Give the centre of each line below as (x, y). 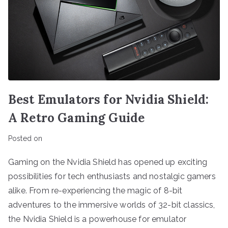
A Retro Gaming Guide (77, 118)
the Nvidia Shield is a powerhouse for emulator (97, 219)
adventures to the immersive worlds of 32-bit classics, (112, 205)
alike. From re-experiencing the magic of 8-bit (95, 190)
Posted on (25, 138)
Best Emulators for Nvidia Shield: (109, 99)
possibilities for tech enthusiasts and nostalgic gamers (112, 176)
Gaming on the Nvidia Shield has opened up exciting (108, 162)
